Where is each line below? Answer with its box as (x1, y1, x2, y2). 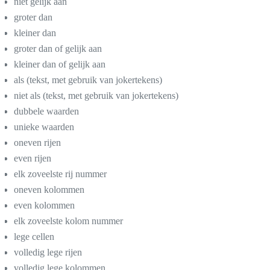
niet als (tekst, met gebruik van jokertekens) (14, 90, 178, 101)
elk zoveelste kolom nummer (14, 215, 123, 226)
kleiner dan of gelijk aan (14, 58, 105, 69)
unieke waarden (14, 121, 74, 132)
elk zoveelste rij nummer (14, 168, 107, 179)
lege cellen (14, 231, 54, 242)
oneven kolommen (14, 184, 84, 195)
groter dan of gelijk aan (14, 43, 102, 54)
